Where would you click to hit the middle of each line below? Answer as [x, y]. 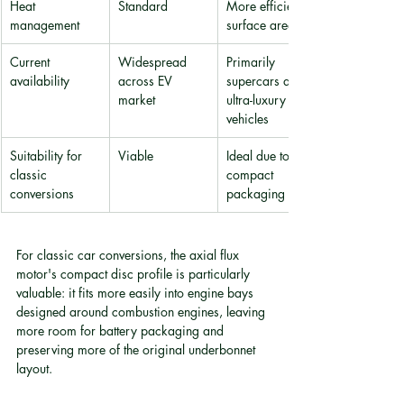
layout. [34, 368]
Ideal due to [260, 156]
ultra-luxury [258, 100]
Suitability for [48, 156]
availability [40, 81]
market [137, 100]
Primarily [252, 62]
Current [32, 62]
